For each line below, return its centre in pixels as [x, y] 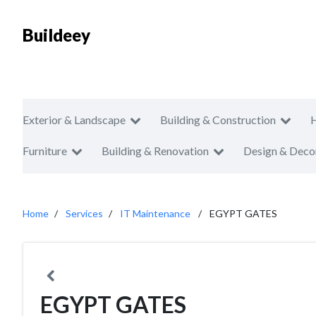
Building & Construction [218, 120]
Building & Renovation [155, 151]
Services [84, 213]
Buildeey [56, 35]
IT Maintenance [155, 213]
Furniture [45, 151]
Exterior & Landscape [74, 120]
